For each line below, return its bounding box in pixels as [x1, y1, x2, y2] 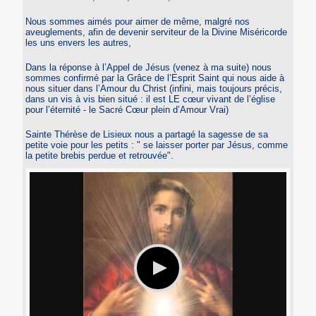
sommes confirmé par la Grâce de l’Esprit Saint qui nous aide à [25, 72, 285, 83]
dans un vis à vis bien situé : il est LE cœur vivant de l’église [25, 93, 276, 104]
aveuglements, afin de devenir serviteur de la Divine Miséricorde [25, 26, 288, 37]
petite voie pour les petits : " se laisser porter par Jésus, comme [25, 139, 288, 150]
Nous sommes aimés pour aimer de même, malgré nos [25, 16, 250, 27]
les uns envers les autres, [25, 37, 132, 48]
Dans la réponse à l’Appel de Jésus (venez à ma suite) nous [25, 61, 272, 73]
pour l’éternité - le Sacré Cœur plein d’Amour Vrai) [25, 104, 229, 115]
